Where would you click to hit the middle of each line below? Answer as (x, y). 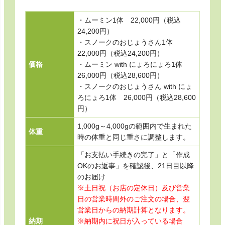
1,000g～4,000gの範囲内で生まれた (134, 126)
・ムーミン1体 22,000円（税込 (129, 20)
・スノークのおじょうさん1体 (128, 42)
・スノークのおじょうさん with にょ (135, 86)
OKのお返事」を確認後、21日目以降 (135, 165)
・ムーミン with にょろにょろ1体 (133, 64)
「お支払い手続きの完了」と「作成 (133, 154)
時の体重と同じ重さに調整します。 (133, 137)
